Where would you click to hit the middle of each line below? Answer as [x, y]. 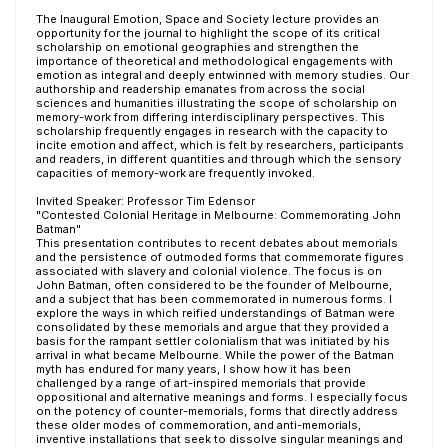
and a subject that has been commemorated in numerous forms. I [214, 299]
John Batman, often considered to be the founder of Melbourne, [214, 285]
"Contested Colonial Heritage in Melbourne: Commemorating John [218, 215]
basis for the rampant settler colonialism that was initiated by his [213, 341]
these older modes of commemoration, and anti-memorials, [198, 425]
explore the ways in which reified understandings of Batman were [215, 313]
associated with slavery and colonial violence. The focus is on [209, 271]
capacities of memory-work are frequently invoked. [175, 173]
